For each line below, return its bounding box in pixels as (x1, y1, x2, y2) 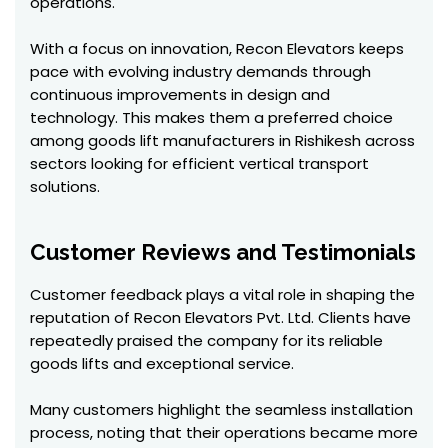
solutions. (30, 176, 100, 197)
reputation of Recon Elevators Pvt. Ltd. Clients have (30, 307, 411, 328)
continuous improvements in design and (30, 84, 330, 105)
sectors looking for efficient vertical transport (30, 153, 369, 174)
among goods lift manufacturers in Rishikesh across (30, 130, 415, 151)
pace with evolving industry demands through (30, 61, 371, 82)
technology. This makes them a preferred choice (30, 107, 393, 128)
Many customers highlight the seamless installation (30, 399, 413, 420)
